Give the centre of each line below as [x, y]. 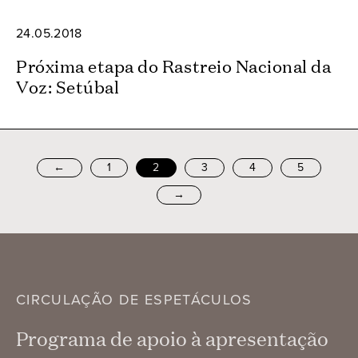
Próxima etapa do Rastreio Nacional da [174, 65]
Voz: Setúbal [68, 86]
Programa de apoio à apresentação [172, 338]
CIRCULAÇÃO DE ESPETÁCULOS [134, 299]
